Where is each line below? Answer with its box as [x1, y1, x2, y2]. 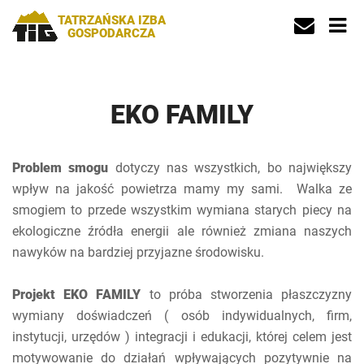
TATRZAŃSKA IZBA [57, 13, 166, 28]
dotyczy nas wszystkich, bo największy [108, 160, 353, 175]
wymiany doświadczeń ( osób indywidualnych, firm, [12, 308, 352, 323]
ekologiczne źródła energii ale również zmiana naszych [12, 223, 352, 239]
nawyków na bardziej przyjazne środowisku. [12, 245, 267, 260]
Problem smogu [12, 160, 109, 175]
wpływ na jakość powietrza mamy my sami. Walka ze [12, 181, 352, 197]
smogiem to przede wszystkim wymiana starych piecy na [12, 202, 352, 218]
